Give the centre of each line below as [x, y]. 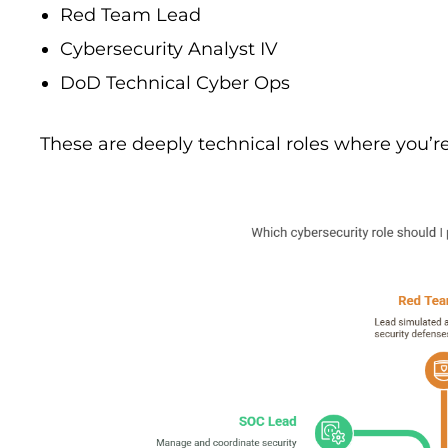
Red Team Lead [130, 15]
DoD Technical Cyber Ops [175, 83]
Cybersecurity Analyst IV [169, 49]
